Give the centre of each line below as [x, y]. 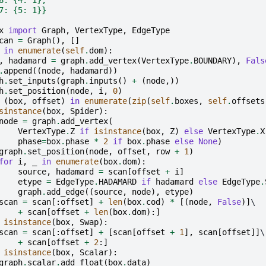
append [18, 70]
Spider [84, 111]
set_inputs [32, 80]
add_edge [65, 191]
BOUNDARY [212, 60]
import [22, 30]
